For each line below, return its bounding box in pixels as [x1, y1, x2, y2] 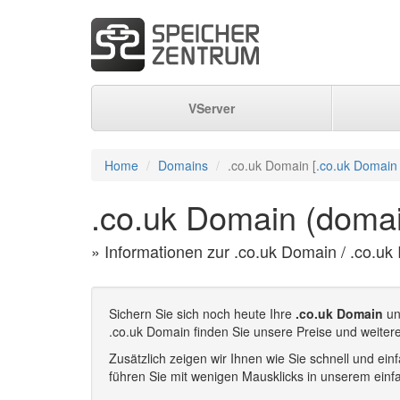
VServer [188, 99, 235, 117]
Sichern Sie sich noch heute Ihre [109, 304, 296, 322]
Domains [158, 156, 208, 174]
